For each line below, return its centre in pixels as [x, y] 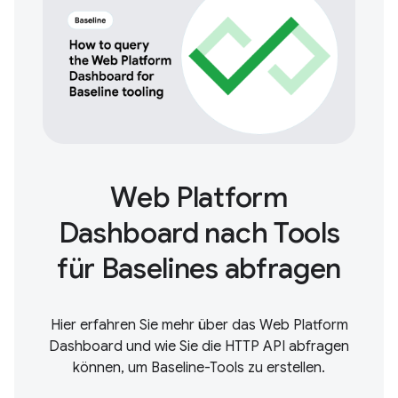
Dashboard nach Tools [199, 233]
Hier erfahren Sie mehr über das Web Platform [199, 325]
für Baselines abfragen [199, 268]
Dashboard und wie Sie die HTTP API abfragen [199, 346]
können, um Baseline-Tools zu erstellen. [199, 368]
